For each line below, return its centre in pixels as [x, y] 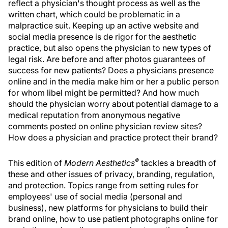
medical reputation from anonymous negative [94, 115]
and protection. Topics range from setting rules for [103, 185]
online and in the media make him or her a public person [113, 81]
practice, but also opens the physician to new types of [110, 48]
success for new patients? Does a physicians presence [111, 70]
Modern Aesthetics [99, 163]
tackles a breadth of [178, 163]
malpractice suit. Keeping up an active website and [104, 25]
